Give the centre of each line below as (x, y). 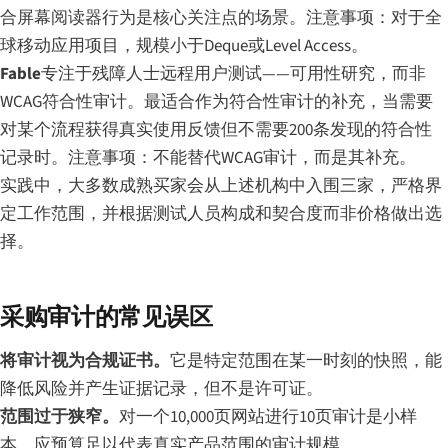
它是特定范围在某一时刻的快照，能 (306, 360)
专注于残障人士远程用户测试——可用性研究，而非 (233, 73)
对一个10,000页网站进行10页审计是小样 (268, 416)
